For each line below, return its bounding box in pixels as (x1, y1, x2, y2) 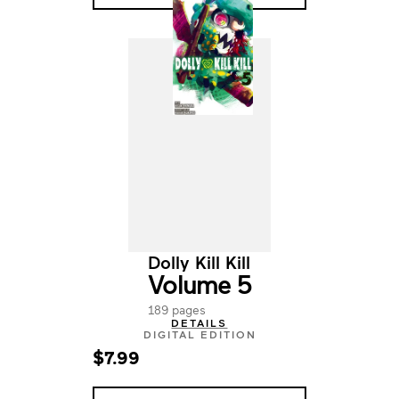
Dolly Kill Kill (148, 251, 251, 273)
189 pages (148, 302, 207, 317)
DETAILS (171, 316, 228, 329)
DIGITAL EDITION (142, 328, 256, 340)
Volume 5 (148, 267, 251, 299)
